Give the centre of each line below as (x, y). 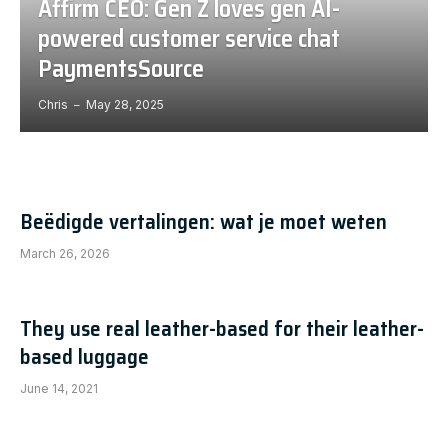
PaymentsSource (120, 69)
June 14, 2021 (59, 388)
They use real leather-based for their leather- (222, 328)
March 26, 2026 (65, 253)
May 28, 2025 (124, 105)
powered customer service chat (188, 39)
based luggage (84, 356)
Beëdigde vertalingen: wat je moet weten (203, 221)
